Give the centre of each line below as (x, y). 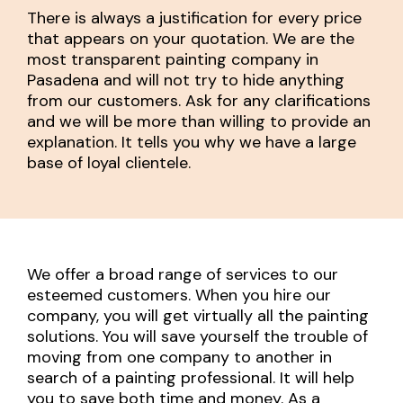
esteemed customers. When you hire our (179, 295)
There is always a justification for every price (194, 18)
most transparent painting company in (173, 59)
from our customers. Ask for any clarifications (199, 100)
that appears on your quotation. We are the (191, 38)
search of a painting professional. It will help (191, 377)
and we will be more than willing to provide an (199, 121)
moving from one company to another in (179, 357)
